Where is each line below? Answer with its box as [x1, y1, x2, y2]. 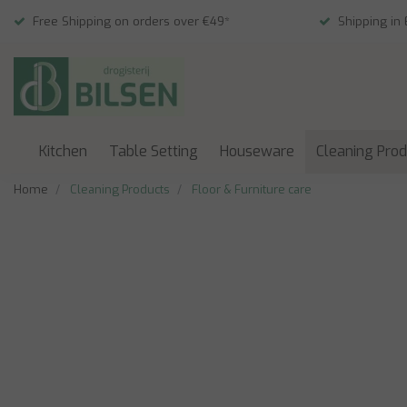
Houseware [220, 142, 294, 161]
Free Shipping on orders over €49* [33, 14, 230, 29]
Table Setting [109, 142, 198, 161]
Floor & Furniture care [192, 182, 312, 197]
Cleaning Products [70, 182, 170, 197]
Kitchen [39, 142, 87, 161]
